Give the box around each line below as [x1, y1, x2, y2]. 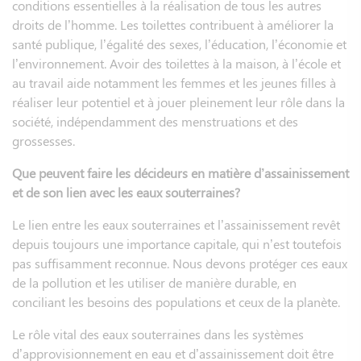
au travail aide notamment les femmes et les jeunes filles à [12, 73, 336, 91]
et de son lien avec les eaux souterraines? [12, 183, 240, 201]
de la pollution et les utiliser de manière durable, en [12, 273, 297, 291]
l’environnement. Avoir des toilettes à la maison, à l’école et [12, 54, 341, 72]
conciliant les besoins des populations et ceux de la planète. [12, 293, 340, 310]
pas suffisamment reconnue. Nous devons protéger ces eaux [12, 254, 347, 272]
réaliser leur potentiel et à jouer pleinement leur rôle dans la [12, 93, 345, 110]
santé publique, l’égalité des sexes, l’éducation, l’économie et [12, 35, 346, 52]
